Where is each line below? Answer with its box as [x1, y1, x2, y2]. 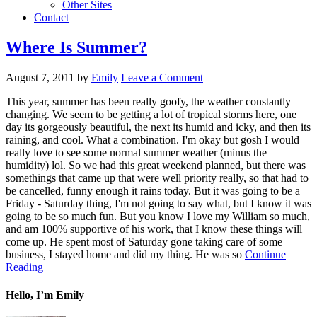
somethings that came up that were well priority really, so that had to [6, 171, 309, 184]
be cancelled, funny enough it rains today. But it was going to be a [6, 184, 300, 197]
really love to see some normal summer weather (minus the [6, 146, 267, 158]
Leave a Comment [121, 71, 203, 83]
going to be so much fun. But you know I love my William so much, [6, 209, 310, 222]
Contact [34, 11, 69, 23]
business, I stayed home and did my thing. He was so [6, 248, 245, 260]
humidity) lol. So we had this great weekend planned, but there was [6, 158, 306, 171]
